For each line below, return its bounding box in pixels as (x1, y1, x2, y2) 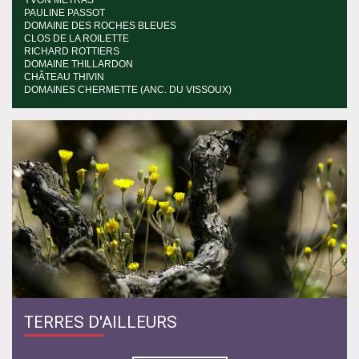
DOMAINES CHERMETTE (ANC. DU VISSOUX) (24, 84, 232, 96)
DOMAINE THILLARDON (24, 58, 133, 71)
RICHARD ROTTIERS (24, 46, 119, 58)
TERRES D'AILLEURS (24, 313, 177, 333)
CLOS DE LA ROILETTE (24, 33, 129, 45)
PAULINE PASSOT (24, 7, 105, 19)
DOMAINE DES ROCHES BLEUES (24, 20, 176, 32)
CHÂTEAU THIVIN (24, 71, 104, 83)
